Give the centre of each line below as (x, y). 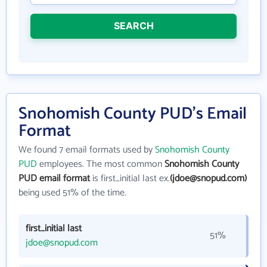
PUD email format (54, 178)
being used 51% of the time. (72, 193)
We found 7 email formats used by (87, 150)
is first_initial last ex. (130, 178)
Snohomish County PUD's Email (133, 114)
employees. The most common (101, 164)
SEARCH (133, 26)
